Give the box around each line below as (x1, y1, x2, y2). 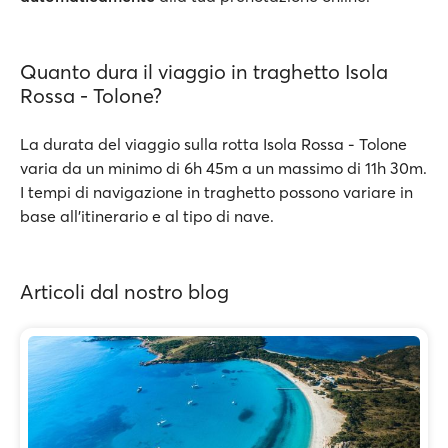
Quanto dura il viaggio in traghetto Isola (20, 59, 388, 84)
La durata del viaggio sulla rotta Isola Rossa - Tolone (20, 134, 407, 154)
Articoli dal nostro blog (20, 279, 229, 304)
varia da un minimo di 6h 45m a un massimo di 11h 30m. (20, 158, 427, 178)
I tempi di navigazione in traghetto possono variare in (20, 182, 413, 202)
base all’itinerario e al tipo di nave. (20, 206, 274, 226)
